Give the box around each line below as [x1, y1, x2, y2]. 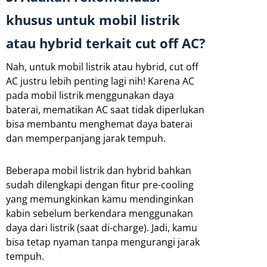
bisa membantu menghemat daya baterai [6, 117, 193, 131]
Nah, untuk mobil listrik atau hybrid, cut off [6, 60, 198, 73]
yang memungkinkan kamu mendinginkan [6, 192, 194, 206]
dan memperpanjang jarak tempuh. [6, 131, 166, 145]
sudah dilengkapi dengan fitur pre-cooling [6, 178, 194, 191]
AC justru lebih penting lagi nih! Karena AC [6, 74, 194, 88]
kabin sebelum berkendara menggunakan [6, 206, 193, 220]
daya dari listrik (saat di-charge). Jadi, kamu [6, 221, 197, 234]
